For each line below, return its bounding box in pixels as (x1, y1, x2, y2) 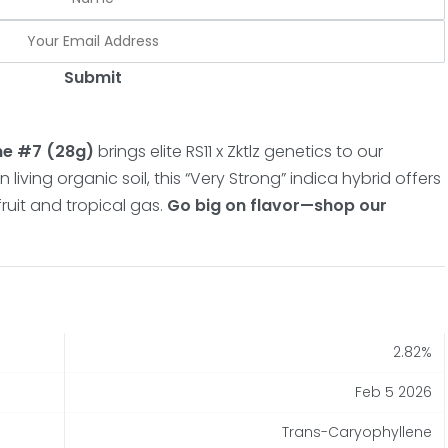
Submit (63, 65, 122, 89)
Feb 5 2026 (355, 381, 433, 402)
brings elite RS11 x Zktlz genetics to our (94, 139, 384, 163)
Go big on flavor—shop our (167, 193, 388, 217)
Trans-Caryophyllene (282, 421, 433, 442)
